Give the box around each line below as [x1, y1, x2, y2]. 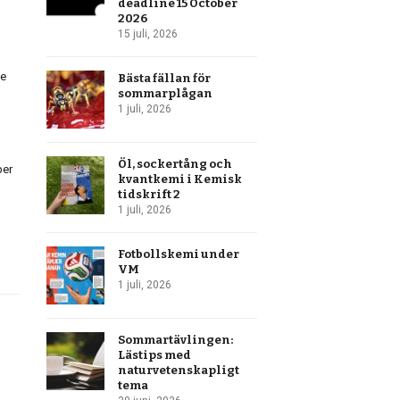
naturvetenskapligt [118, 363, 240, 377]
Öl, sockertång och [118, 157, 233, 171]
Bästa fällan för [118, 71, 212, 85]
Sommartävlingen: [118, 333, 234, 346]
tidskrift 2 [118, 187, 181, 201]
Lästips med [118, 348, 192, 362]
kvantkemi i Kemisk [118, 172, 243, 186]
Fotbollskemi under [118, 247, 240, 261]
